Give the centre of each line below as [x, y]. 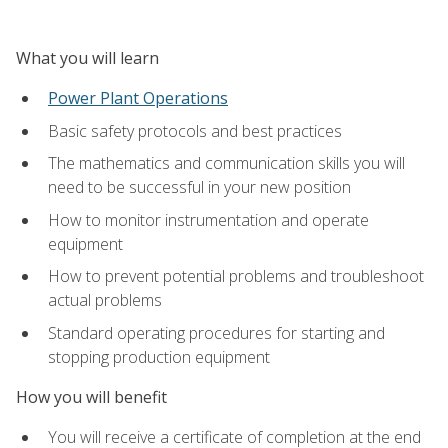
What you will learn [87, 57]
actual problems [105, 300]
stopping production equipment [159, 356]
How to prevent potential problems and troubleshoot [236, 276]
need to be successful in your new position [199, 187]
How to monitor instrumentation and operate [208, 219]
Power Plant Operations [138, 97]
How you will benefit [91, 397]
